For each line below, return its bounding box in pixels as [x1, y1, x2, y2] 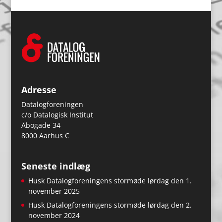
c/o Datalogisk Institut [21, 110, 93, 120]
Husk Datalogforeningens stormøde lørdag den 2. [28, 200, 192, 210]
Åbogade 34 [21, 120, 60, 130]
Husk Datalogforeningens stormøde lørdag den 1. [28, 176, 192, 186]
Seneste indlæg [21, 160, 90, 172]
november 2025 [28, 186, 80, 196]
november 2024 [28, 211, 80, 221]
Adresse [21, 84, 56, 96]
